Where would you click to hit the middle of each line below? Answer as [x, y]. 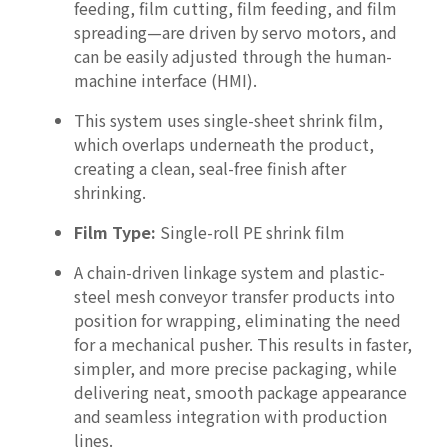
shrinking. [110, 192]
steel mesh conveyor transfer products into [234, 296]
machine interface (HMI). [165, 80]
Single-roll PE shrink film [250, 232]
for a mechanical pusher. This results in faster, [243, 344]
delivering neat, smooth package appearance [240, 392]
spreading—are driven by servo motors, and [235, 32]
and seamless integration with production [230, 416]
